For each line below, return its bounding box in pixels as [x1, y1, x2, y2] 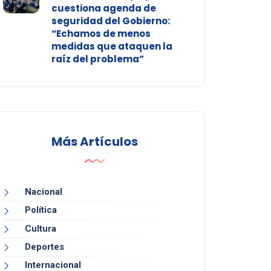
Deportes [24, 241, 64, 252]
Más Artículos [51, 133, 138, 151]
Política [24, 204, 57, 216]
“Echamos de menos [51, 27, 151, 41]
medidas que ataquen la [51, 40, 172, 53]
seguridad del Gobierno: [51, 15, 170, 28]
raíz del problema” [51, 53, 144, 66]
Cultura [24, 223, 56, 234]
